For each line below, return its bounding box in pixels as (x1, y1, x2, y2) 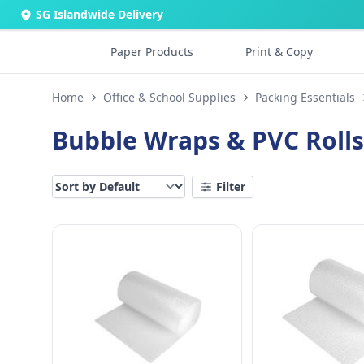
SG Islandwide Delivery (36, 6, 163, 22)
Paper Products (110, 44, 193, 59)
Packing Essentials (255, 89, 355, 105)
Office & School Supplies (103, 89, 236, 105)
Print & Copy (245, 44, 313, 59)
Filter (216, 178, 245, 194)
